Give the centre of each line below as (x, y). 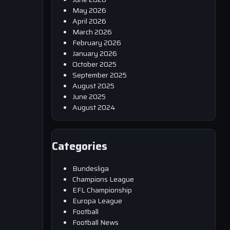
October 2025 (94, 64)
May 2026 (89, 10)
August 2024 (94, 107)
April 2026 (89, 21)
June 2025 (89, 96)
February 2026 (97, 42)
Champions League (103, 179)
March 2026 (92, 32)
